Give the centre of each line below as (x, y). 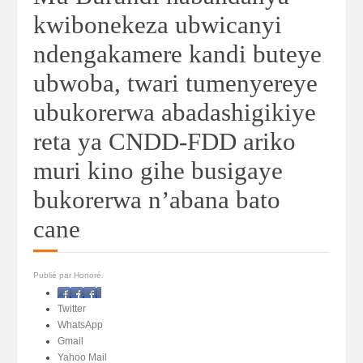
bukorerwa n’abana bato (157, 200)
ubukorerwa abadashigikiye (175, 112)
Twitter (72, 309)
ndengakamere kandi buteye (177, 54)
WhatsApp (80, 325)
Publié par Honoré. (68, 275)
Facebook (79, 293)
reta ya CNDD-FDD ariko (164, 141)
